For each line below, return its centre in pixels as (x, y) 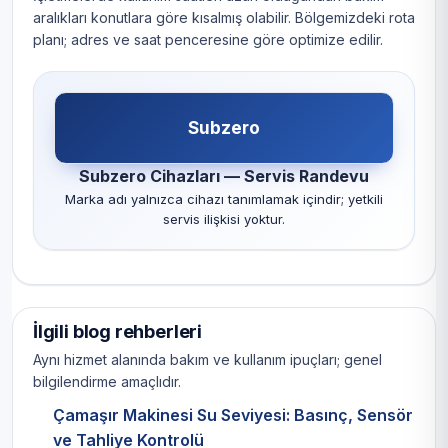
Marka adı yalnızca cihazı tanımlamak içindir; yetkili (224, 199)
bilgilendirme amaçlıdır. (107, 382)
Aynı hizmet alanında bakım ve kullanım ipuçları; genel (207, 360)
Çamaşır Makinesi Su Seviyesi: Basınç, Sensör (233, 415)
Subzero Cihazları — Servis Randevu (224, 176)
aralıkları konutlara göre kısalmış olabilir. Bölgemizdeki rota (224, 18)
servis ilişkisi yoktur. (224, 219)
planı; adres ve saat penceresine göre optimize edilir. (208, 40)
